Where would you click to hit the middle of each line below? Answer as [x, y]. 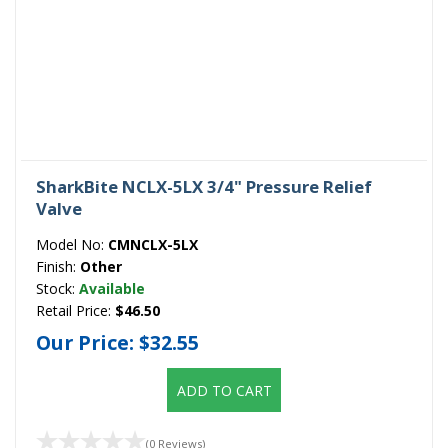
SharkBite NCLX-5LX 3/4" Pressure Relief [204, 187]
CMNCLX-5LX [153, 245]
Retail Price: [75, 311]
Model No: [72, 245]
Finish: [58, 267]
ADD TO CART [224, 391]
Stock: [57, 289]
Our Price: [87, 343]
